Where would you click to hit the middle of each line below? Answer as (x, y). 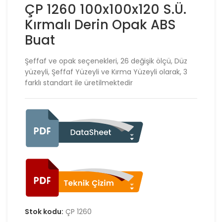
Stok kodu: (45, 211)
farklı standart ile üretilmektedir (79, 83)
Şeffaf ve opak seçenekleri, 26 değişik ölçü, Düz (106, 61)
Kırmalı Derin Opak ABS (100, 25)
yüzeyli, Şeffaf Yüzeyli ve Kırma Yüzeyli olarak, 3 (106, 72)
